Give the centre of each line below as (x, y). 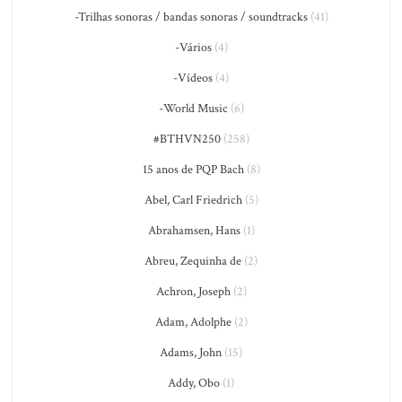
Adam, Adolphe (193, 322)
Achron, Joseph (193, 292)
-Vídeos (193, 78)
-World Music (193, 109)
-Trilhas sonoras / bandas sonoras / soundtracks (191, 17)
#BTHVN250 (187, 139)
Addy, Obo (194, 383)
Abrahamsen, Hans (194, 231)
